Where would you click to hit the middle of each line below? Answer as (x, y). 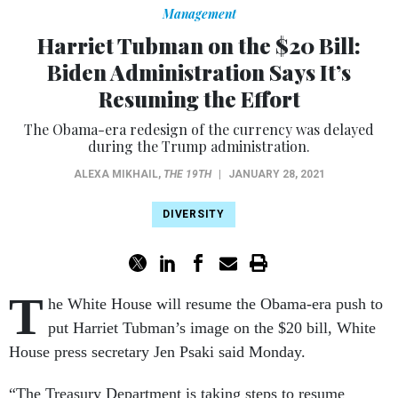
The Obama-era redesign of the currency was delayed (199, 130)
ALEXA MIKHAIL (115, 175)
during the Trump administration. (199, 147)
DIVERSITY (194, 215)
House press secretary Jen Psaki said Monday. (159, 352)
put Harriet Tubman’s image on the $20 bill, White (212, 328)
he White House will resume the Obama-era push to (215, 304)
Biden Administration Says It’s (199, 72)
